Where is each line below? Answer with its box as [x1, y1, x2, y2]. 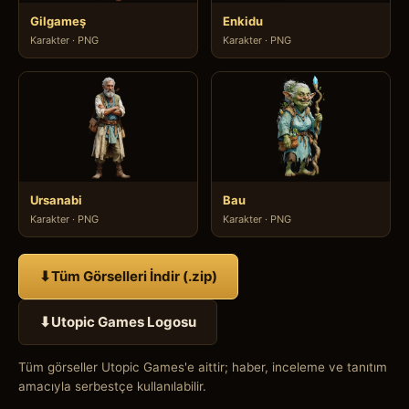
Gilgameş [30, 13, 86, 28]
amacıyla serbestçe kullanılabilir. [18, 378, 206, 393]
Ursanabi [30, 192, 82, 207]
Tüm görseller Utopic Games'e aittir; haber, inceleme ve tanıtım [18, 359, 387, 374]
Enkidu [223, 13, 263, 28]
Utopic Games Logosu [51, 312, 196, 330]
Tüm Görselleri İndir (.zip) [51, 267, 217, 285]
